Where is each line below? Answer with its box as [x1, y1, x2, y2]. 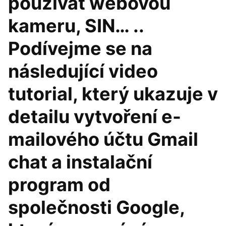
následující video [8, 60, 158, 82]
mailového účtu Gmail [8, 128, 198, 150]
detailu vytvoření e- [8, 105, 181, 128]
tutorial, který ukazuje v [8, 83, 218, 105]
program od [8, 174, 110, 196]
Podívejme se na [8, 37, 152, 60]
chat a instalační [8, 151, 152, 173]
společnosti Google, [8, 196, 185, 218]
